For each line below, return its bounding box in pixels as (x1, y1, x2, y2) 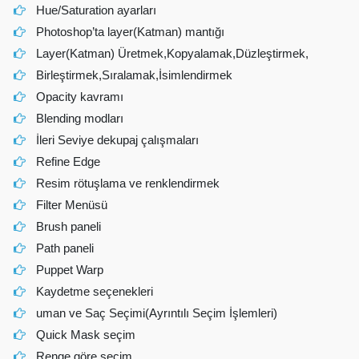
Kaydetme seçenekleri (36, 284, 154, 298)
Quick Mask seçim (36, 328, 136, 341)
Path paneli (36, 241, 95, 255)
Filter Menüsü (36, 198, 108, 212)
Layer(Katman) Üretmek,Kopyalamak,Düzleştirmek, (36, 46, 309, 60)
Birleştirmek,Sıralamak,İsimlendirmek (36, 68, 233, 82)
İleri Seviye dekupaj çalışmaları (36, 133, 200, 147)
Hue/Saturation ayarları (36, 3, 157, 17)
